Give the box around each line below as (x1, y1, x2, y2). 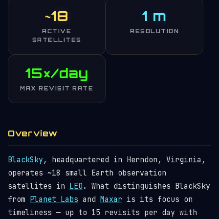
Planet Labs (30, 195, 78, 204)
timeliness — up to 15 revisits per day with (8, 208, 197, 218)
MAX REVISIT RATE (20, 85, 93, 92)
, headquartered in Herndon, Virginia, (43, 155, 206, 165)
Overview (8, 128, 58, 138)
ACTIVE (42, 28, 71, 35)
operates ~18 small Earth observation (8, 168, 166, 178)
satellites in (8, 181, 69, 191)
